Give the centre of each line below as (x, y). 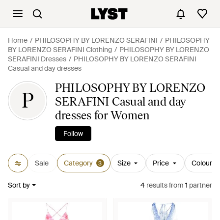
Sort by (19, 185)
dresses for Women (102, 115)
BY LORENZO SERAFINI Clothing (60, 50)
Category (78, 163)
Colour (202, 163)
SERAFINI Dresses (37, 59)
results (156, 185)
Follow (73, 134)
